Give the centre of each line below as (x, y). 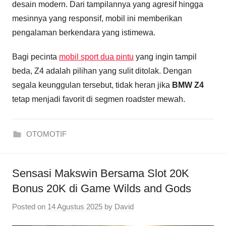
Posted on (30, 206)
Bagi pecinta (36, 57)
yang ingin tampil (165, 57)
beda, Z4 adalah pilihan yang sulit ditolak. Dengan (102, 71)
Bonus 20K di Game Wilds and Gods (102, 189)
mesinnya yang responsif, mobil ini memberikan (97, 19)
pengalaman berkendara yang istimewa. (84, 33)
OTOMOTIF (46, 134)
